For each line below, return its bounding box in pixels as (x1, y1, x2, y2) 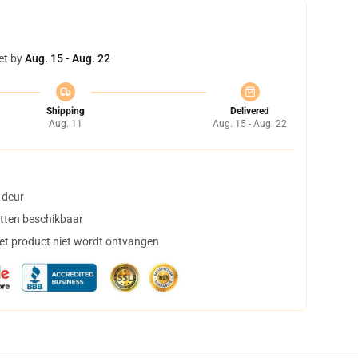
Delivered (230, 105, 269, 117)
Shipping (46, 105, 85, 117)
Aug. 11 (48, 118, 82, 129)
